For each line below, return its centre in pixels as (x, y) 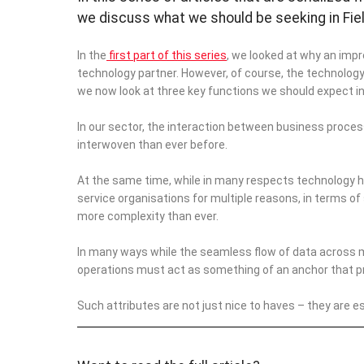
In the (91, 55)
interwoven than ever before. (152, 145)
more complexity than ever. (147, 216)
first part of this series (166, 55)
